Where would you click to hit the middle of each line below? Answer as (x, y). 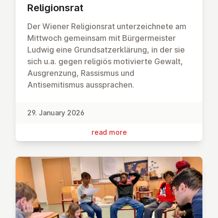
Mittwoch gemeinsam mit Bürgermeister (101, 38)
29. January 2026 (56, 112)
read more (109, 132)
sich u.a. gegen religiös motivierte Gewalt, (105, 61)
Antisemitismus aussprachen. (81, 84)
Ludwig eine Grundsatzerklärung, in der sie (106, 49)
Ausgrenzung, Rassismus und (81, 73)
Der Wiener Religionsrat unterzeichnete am (107, 26)
